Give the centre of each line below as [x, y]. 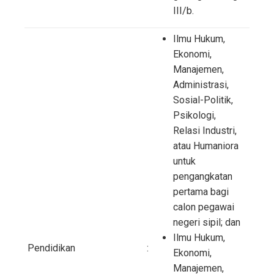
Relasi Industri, [205, 130]
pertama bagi [201, 191]
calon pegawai [204, 207]
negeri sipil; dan [207, 222]
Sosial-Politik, [203, 100]
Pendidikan [51, 248]
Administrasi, [201, 84]
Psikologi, [194, 115]
